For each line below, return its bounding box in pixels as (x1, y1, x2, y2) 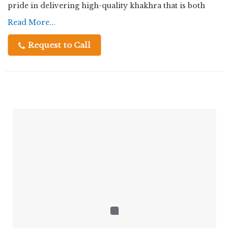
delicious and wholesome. (8, 14, 105, 23)
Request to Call (26, 40, 91, 50)
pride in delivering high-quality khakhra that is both (8, 1, 205, 10)
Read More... (8, 18, 55, 27)
